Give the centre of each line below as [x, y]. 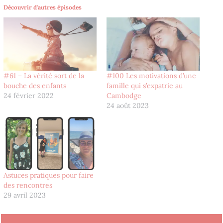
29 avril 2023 [25, 195]
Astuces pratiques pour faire [49, 175]
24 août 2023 [128, 105]
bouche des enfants [35, 85]
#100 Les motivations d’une [151, 75]
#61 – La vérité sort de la [44, 75]
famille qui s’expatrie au [145, 85]
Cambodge [124, 95]
